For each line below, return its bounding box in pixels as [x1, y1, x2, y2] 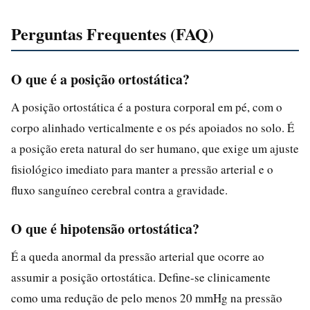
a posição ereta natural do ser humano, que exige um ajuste [11, 140, 299, 156]
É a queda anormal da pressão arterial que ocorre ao [11, 248, 264, 264]
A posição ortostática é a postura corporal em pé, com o [11, 98, 282, 115]
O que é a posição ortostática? [11, 69, 190, 89]
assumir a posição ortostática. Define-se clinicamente [11, 268, 271, 285]
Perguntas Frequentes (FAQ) [11, 21, 214, 46]
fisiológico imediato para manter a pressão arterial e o [11, 161, 273, 177]
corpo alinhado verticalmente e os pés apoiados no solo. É [11, 119, 294, 136]
